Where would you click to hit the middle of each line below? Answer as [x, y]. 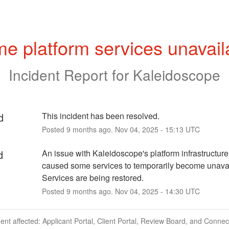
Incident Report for [71, 74]
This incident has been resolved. [100, 116]
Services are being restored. [93, 177]
